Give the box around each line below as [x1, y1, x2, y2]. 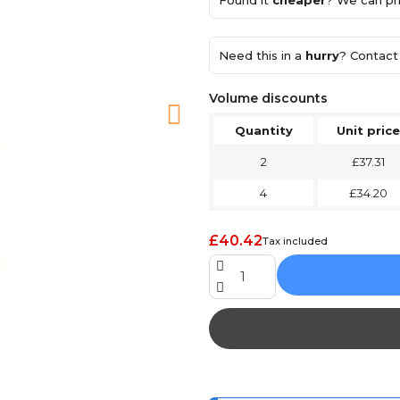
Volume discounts [209, 90, 328, 106]
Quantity [234, 123, 293, 137]
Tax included [262, 235, 328, 247]
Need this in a [219, 48, 305, 62]
